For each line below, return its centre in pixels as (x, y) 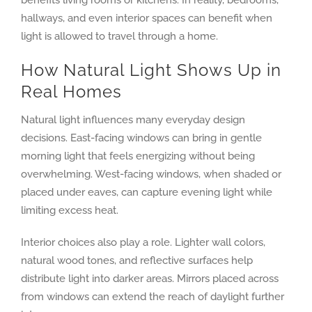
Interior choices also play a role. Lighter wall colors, (143, 243)
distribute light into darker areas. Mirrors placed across (149, 279)
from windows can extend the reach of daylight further (152, 297)
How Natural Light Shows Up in (151, 70)
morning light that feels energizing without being (138, 156)
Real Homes (71, 92)
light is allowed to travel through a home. (119, 37)
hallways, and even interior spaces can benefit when (146, 18)
